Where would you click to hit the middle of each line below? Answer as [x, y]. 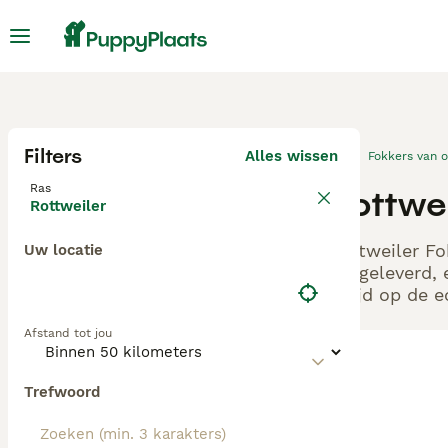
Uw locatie [63, 250]
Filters [53, 156]
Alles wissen [291, 156]
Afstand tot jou [68, 333]
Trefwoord [62, 392]
